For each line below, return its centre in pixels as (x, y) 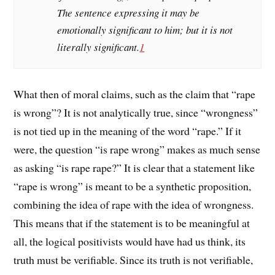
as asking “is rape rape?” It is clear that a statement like (134, 167)
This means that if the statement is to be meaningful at (132, 223)
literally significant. (99, 47)
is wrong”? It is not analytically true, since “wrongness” (136, 112)
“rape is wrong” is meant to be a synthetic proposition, (133, 186)
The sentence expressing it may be (129, 13)
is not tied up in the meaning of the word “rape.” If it (128, 130)
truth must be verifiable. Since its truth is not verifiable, (134, 259)
